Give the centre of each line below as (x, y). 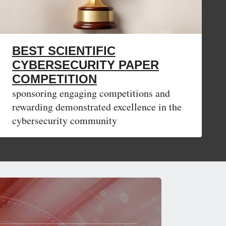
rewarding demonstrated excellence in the (97, 107)
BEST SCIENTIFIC (64, 51)
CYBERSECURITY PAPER (86, 65)
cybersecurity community (65, 121)
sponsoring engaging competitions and (91, 93)
